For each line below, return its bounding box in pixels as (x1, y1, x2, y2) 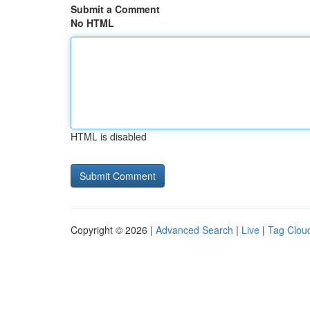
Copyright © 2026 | (71, 223, 156, 237)
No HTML (71, 16, 114, 30)
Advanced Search (156, 223, 233, 237)
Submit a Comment (71, 2, 160, 16)
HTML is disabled (71, 129, 147, 143)
